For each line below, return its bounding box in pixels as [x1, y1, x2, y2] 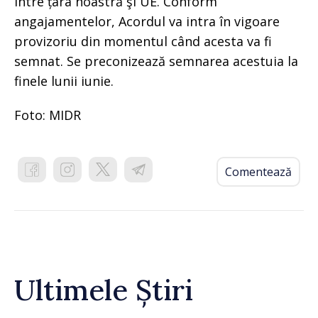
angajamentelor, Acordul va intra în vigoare [14, 12, 280, 30]
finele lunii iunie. [14, 72, 114, 89]
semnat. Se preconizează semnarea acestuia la [14, 52, 298, 70]
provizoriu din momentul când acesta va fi [14, 32, 272, 50]
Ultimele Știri [14, 271, 193, 308]
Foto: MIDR [14, 106, 81, 124]
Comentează [225, 163, 292, 180]
